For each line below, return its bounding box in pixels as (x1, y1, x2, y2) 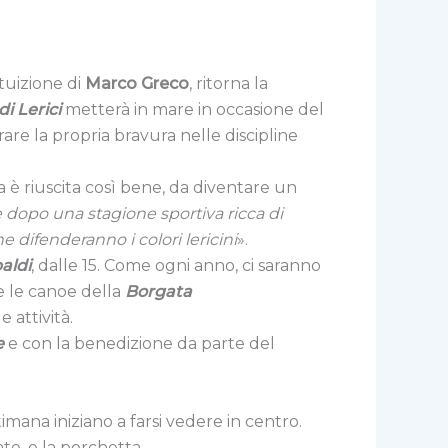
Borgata (125, 281, 192, 301)
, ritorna (189, 73, 254, 93)
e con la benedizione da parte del (4, 333, 275, 353)
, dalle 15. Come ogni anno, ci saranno (31, 255, 321, 275)
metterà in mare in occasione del (61, 99, 324, 119)
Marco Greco (85, 73, 189, 93)
